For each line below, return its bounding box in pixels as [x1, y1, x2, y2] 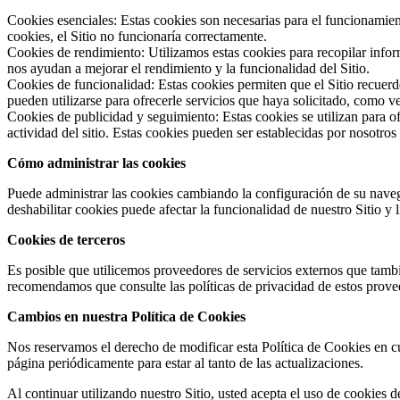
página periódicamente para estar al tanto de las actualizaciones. [7, 354, 363, 371]
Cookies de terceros [7, 231, 125, 247]
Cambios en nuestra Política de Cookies [7, 308, 246, 324]
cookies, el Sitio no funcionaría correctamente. [7, 28, 267, 44]
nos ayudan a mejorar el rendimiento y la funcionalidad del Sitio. [7, 60, 370, 76]
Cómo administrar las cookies [7, 154, 186, 171]
